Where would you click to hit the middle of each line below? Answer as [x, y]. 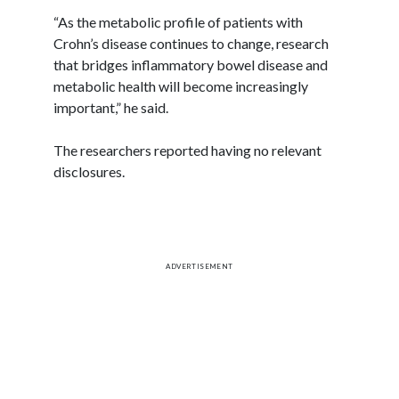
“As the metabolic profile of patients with [178, 21]
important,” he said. [111, 107]
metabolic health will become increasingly [181, 85]
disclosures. [89, 171]
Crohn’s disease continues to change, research [191, 43]
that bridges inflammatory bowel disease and [191, 64]
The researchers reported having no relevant [187, 150]
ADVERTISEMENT [199, 266]
